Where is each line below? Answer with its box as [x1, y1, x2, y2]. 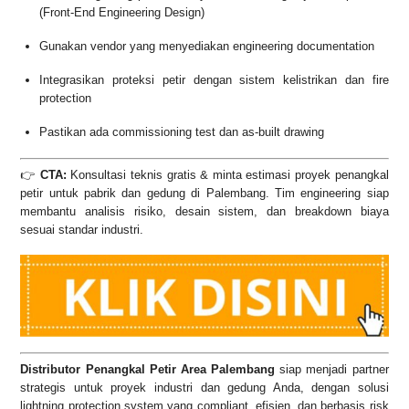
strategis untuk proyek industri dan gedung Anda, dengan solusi [20, 380, 389, 394]
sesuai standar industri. [20, 222, 144, 236]
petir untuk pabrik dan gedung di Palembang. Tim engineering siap [20, 185, 389, 200]
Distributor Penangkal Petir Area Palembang [20, 362, 276, 376]
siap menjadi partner [275, 362, 389, 376]
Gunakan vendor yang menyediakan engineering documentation [39, 39, 375, 54]
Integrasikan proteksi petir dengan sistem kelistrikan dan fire [39, 73, 389, 88]
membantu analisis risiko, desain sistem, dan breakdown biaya [20, 204, 389, 218]
